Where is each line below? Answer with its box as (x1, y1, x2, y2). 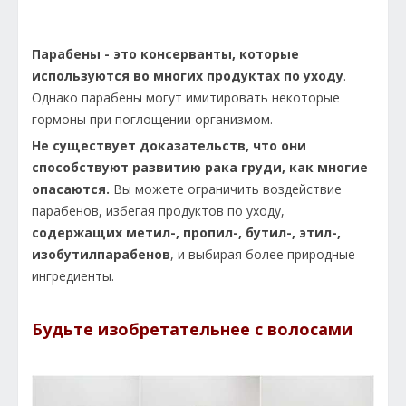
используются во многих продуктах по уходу (32, 66, 343, 84)
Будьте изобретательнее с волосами (32, 317, 353, 340)
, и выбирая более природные (170, 245, 355, 263)
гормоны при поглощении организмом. (32, 110, 273, 128)
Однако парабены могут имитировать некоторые (32, 88, 340, 106)
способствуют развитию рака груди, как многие (32, 158, 368, 176)
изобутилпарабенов (32, 245, 170, 263)
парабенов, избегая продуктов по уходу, (32, 201, 285, 219)
